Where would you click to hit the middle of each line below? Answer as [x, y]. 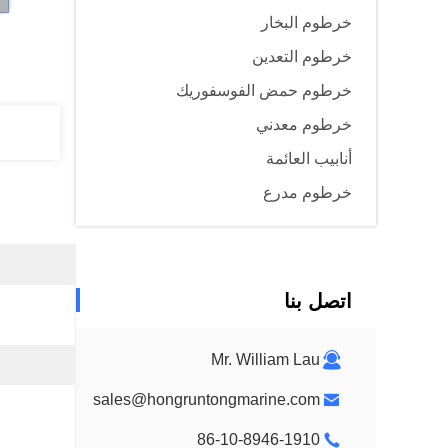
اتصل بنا [318, 301]
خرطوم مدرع [307, 192]
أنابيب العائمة [309, 158]
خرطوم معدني [304, 124]
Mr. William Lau [265, 359]
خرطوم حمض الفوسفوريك [264, 90]
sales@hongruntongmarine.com [206, 399]
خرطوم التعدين [302, 56]
